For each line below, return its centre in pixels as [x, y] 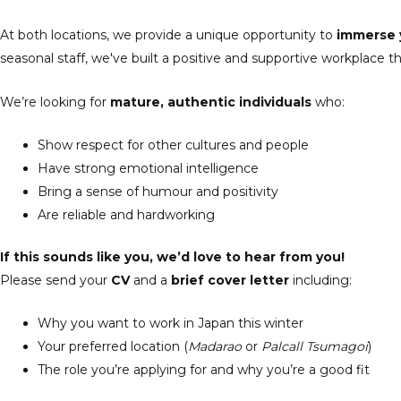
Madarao [215, 347]
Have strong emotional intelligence [148, 169]
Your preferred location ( [113, 347]
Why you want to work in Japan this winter [171, 324]
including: [320, 281]
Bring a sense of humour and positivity [158, 192]
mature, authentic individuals [211, 102]
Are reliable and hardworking [126, 215]
